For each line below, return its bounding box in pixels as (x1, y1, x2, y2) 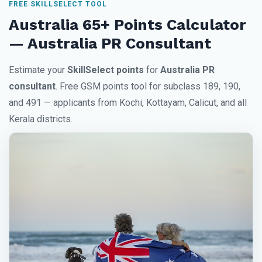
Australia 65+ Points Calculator (9, 16, 246, 34)
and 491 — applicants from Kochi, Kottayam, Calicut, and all (9, 97, 247, 109)
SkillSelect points (67, 64, 144, 76)
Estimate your (9, 64, 67, 76)
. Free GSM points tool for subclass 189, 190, (56, 81, 240, 92)
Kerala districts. (9, 113, 73, 125)
